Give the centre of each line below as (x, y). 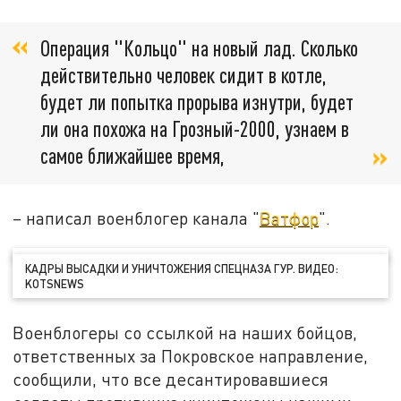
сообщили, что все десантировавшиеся (171, 380)
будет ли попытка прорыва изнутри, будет (197, 101)
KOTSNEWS (55, 283)
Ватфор (290, 218)
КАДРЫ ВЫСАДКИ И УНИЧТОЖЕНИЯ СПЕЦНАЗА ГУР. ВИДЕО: (182, 268)
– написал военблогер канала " (137, 218)
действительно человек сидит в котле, (183, 74)
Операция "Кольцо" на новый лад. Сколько (199, 47)
